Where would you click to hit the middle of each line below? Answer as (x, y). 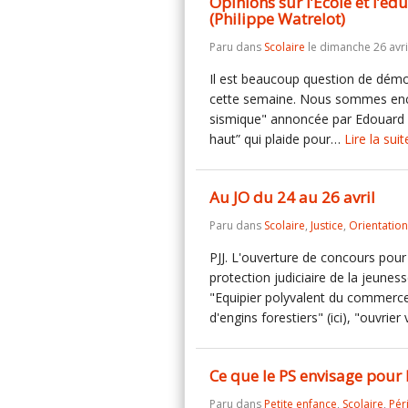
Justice (327, 225)
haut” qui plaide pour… (277, 139)
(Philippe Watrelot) (277, 19)
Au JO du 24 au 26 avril (292, 197)
